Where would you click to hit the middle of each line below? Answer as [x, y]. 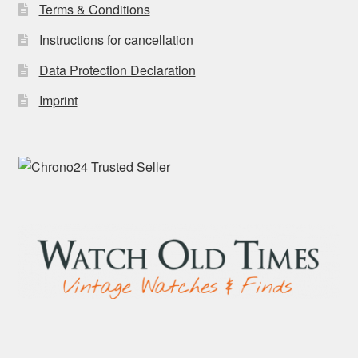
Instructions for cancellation [116, 39]
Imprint [58, 100]
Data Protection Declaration [117, 70]
